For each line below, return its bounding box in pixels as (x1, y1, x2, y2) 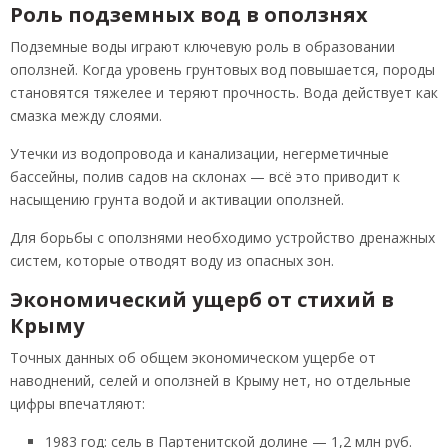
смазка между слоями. (10, 106, 162, 126)
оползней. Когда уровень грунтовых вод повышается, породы (10, 60, 435, 80)
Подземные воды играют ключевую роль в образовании (10, 37, 395, 57)
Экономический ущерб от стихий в (10, 286, 394, 314)
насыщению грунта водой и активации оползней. (10, 190, 344, 210)
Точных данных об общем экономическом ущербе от (10, 348, 376, 368)
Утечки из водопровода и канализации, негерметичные (10, 144, 389, 164)
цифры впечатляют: (10, 394, 145, 414)
